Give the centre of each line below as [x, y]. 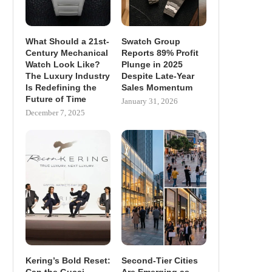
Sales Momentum [157, 88]
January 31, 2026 [149, 101]
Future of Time [56, 99]
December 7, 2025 [55, 113]
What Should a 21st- [67, 42]
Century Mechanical [67, 53]
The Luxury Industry [68, 76]
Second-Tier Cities [159, 260]
